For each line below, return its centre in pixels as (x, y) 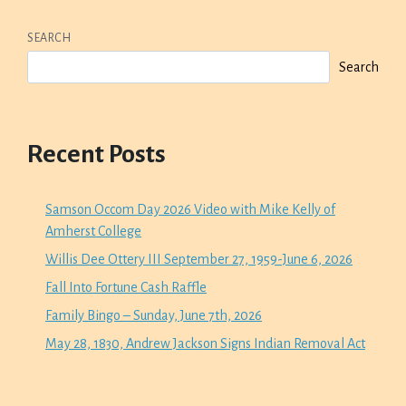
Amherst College (93, 231)
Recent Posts (97, 154)
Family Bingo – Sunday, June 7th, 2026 (154, 315)
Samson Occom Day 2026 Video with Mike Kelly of (190, 209)
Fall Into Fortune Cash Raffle (126, 287)
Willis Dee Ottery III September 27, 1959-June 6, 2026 (199, 259)
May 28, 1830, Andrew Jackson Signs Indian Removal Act (205, 343)
